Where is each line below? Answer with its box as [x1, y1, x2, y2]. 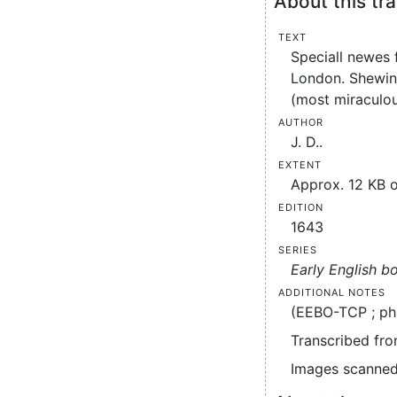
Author [278, 112, 323, 129]
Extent [278, 154, 322, 172]
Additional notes [278, 282, 385, 300]
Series [278, 239, 317, 257]
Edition [278, 197, 323, 214]
